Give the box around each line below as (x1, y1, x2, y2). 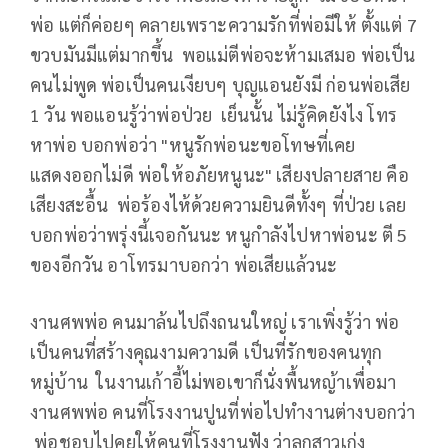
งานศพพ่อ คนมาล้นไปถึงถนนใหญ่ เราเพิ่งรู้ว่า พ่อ (30, 310, 400, 334)
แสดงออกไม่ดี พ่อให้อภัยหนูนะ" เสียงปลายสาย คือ (30, 163, 409, 187)
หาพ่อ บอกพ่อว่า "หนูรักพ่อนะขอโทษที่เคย (30, 133, 356, 157)
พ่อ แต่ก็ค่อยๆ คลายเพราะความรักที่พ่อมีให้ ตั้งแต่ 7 (30, 13, 418, 37)
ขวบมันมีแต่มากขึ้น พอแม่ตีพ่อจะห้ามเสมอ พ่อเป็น (30, 43, 416, 67)
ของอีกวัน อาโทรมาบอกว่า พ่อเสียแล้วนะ (30, 253, 338, 277)
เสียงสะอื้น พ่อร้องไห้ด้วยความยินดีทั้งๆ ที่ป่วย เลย (30, 193, 407, 217)
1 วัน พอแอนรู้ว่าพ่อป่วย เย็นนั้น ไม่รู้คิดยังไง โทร (30, 103, 398, 127)
